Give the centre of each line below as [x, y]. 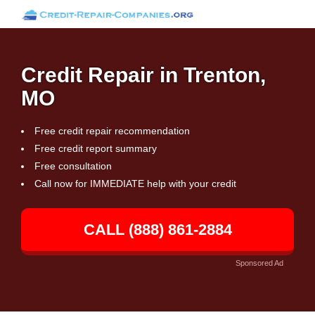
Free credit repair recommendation [112, 131]
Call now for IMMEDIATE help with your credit [135, 184]
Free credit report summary [96, 148]
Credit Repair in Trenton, [143, 75]
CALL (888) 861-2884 [157, 230]
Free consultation [73, 166]
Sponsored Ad [259, 263]
